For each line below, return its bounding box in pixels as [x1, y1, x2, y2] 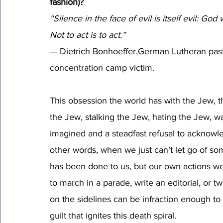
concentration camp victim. [50, 62, 154, 73]
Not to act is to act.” [50, 29, 128, 40]
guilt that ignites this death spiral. [50, 210, 179, 221]
